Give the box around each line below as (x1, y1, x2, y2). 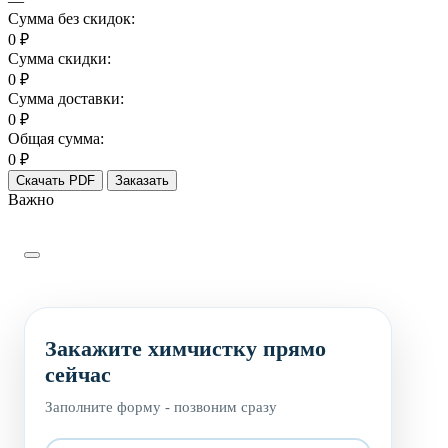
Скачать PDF (16, 173, 95, 189)
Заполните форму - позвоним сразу (45, 399, 277, 416)
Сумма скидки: (8, 50, 111, 68)
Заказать (115, 173, 169, 189)
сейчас (45, 362, 111, 388)
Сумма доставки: (8, 90, 124, 108)
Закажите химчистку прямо (45, 336, 326, 362)
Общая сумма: (8, 130, 104, 148)
